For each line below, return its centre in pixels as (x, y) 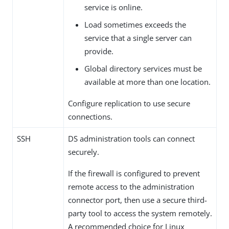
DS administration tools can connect (131, 139)
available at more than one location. (147, 82)
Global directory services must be (143, 69)
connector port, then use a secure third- (138, 200)
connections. (90, 117)
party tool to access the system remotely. (140, 213)
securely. (84, 152)
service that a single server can (138, 38)
